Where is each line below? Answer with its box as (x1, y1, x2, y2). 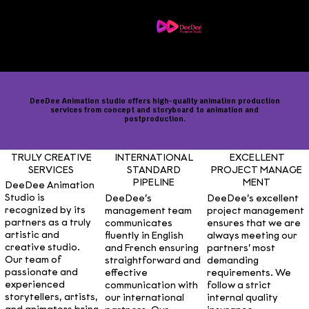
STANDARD (127, 166, 181, 177)
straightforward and (104, 256, 201, 267)
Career (104, 25, 154, 40)
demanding (207, 256, 259, 267)
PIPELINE (133, 178, 175, 189)
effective (104, 268, 148, 279)
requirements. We (207, 268, 292, 279)
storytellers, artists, (4, 292, 98, 303)
